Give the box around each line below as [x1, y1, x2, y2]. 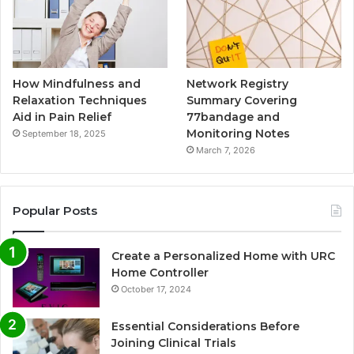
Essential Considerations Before [111, 318, 299, 333]
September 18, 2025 [22, 127, 106, 139]
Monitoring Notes [186, 126, 291, 141]
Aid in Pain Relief [13, 109, 111, 124]
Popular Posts [13, 202, 97, 218]
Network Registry [186, 76, 289, 91]
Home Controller [111, 265, 209, 280]
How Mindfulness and [13, 76, 141, 91]
